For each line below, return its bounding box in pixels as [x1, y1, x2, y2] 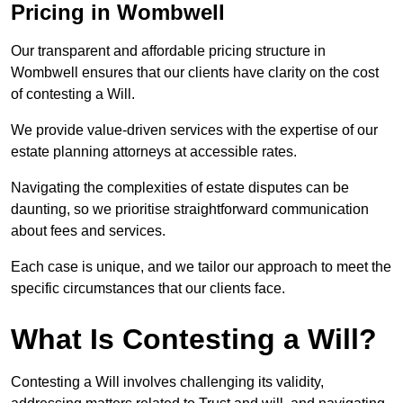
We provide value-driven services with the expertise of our [11, 122, 378, 139]
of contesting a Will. [11, 86, 139, 103]
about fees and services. [11, 223, 169, 239]
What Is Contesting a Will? [11, 323, 377, 356]
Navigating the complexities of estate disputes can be [11, 180, 349, 196]
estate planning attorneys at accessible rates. [11, 144, 297, 160]
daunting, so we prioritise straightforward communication [11, 201, 369, 218]
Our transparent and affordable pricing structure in [11, 43, 326, 59]
